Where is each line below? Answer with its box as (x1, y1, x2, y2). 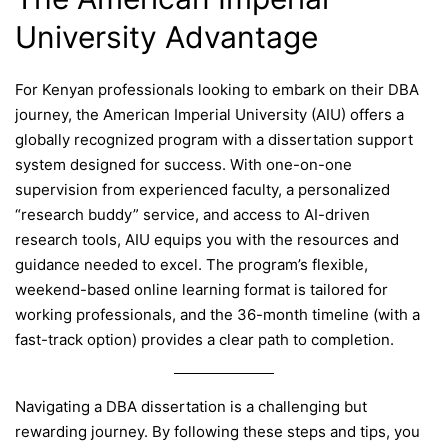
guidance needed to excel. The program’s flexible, (15, 255, 368, 275)
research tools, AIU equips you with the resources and (15, 230, 399, 250)
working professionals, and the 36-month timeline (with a (15, 305, 420, 325)
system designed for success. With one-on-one (15, 155, 352, 175)
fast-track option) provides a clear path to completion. (15, 330, 394, 350)
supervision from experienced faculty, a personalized (15, 180, 390, 200)
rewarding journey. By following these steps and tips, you (15, 421, 420, 441)
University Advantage (15, 19, 318, 56)
